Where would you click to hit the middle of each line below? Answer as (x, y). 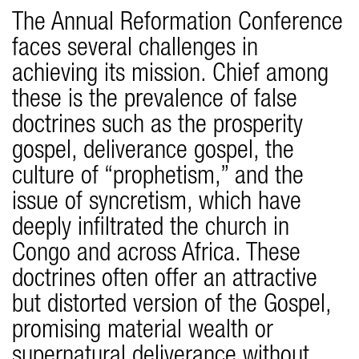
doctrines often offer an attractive (165, 281)
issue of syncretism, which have (157, 204)
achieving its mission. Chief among (170, 76)
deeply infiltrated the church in (151, 230)
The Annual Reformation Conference (177, 24)
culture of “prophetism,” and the (158, 178)
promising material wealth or (143, 332)
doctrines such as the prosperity (157, 127)
